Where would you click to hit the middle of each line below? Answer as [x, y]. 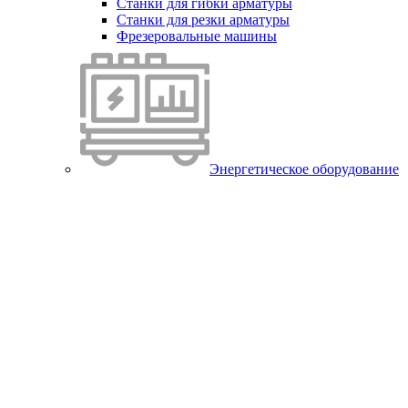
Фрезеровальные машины [197, 36]
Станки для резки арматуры [203, 20]
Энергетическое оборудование [304, 169]
